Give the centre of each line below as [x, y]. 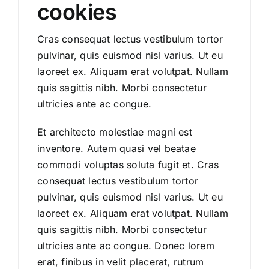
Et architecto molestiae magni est [115, 132]
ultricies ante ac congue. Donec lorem [126, 246]
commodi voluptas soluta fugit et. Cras [128, 165]
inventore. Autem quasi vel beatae [116, 149]
